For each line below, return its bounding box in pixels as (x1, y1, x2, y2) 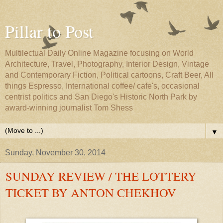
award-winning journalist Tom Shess (5, 104, 133, 112)
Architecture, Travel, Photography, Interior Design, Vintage (5, 60, 209, 68)
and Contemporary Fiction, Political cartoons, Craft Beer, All (5, 71, 214, 79)
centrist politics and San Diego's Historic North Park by (5, 93, 197, 101)
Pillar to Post (5, 20, 94, 43)
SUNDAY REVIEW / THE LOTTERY (5, 168, 197, 184)
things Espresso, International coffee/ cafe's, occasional (5, 82, 200, 90)
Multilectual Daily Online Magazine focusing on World (5, 49, 194, 57)
